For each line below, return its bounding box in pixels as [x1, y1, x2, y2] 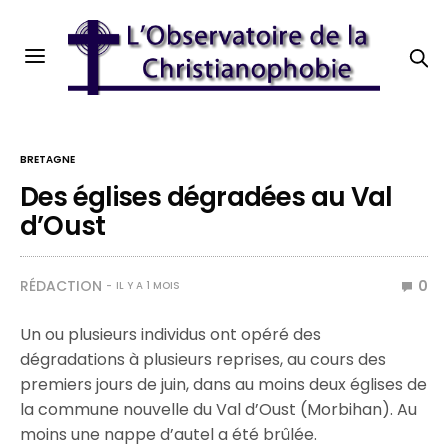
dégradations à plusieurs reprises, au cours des [20, 348, 387, 371]
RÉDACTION [20, 276, 102, 296]
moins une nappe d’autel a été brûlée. [20, 423, 318, 446]
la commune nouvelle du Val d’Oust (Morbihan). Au [20, 398, 418, 421]
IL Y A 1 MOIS [116, 278, 180, 293]
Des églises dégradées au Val [20, 179, 393, 215]
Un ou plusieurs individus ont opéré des [20, 323, 322, 346]
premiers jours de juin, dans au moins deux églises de [20, 373, 428, 396]
